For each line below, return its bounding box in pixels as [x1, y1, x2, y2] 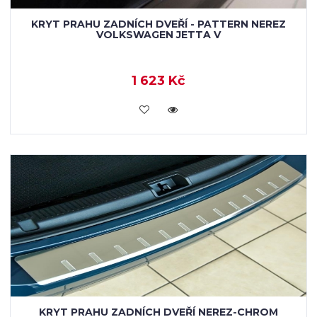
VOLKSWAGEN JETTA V [96, 28, 221, 41]
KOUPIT [138, 102, 179, 115]
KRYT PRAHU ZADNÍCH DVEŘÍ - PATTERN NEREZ [31, 18, 286, 30]
